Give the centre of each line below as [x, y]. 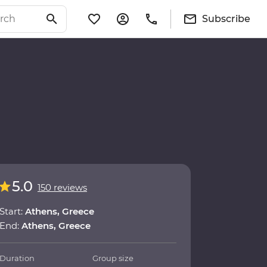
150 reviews [62, 188]
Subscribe [226, 18]
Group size [113, 258]
